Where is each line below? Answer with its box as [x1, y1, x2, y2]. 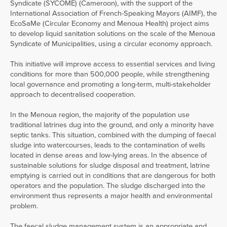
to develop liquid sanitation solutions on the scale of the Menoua [10, 29, 215, 38]
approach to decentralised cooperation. [10, 90, 135, 99]
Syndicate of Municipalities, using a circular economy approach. [10, 39, 212, 48]
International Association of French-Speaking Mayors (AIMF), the [10, 9, 217, 18]
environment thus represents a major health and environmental [10, 191, 212, 200]
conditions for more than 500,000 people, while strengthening [10, 69, 209, 79]
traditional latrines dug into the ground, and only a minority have [10, 120, 214, 129]
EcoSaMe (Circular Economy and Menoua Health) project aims [10, 19, 209, 28]
